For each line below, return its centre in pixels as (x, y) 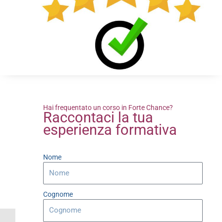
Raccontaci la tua (98, 117)
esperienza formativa (110, 130)
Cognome (58, 194)
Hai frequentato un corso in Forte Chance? (108, 107)
